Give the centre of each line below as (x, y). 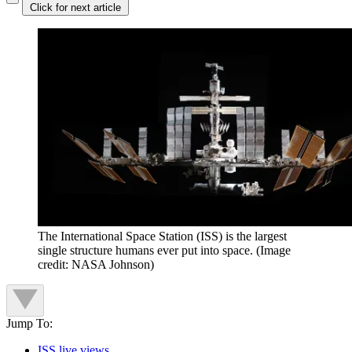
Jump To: (29, 323)
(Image (273, 250)
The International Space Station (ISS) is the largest (162, 236)
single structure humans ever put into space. (145, 250)
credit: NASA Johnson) (96, 264)
